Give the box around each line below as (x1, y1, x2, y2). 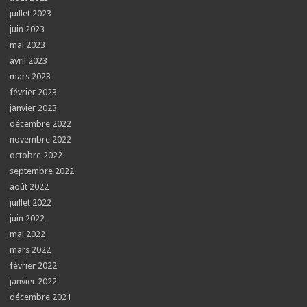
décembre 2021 (10, 292, 72, 302)
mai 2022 (10, 229, 46, 239)
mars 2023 (10, 71, 51, 82)
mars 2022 (10, 245, 51, 255)
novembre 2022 (10, 134, 72, 145)
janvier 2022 (10, 276, 58, 286)
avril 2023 (10, 56, 48, 66)
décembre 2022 (10, 119, 72, 129)
